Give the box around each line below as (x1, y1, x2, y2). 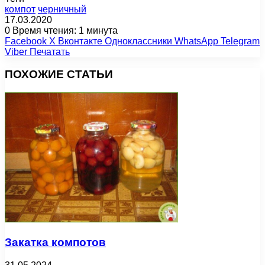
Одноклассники (105, 35, 172, 46)
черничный (38, 4, 86, 14)
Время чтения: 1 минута (10, 25, 118, 35)
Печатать (30, 46, 70, 57)
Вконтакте (58, 35, 102, 46)
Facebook (5, 35, 47, 46)
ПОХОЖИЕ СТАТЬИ (5, 68, 113, 81)
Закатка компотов (5, 235, 106, 248)
